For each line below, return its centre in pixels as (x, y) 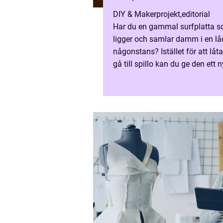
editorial (196, 14)
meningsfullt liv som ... (153, 76)
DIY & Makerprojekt (147, 14)
